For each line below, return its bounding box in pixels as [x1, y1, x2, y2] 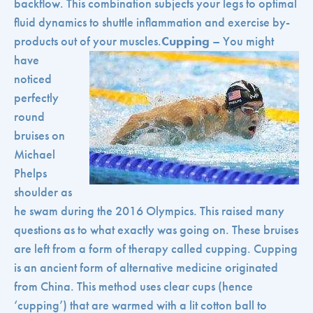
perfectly [14, 90, 59, 106]
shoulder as [14, 184, 72, 201]
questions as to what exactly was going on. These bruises [14, 222, 298, 238]
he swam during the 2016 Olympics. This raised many [14, 203, 284, 219]
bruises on [14, 128, 65, 144]
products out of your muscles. [14, 34, 161, 50]
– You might [210, 34, 274, 50]
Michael [14, 147, 55, 163]
